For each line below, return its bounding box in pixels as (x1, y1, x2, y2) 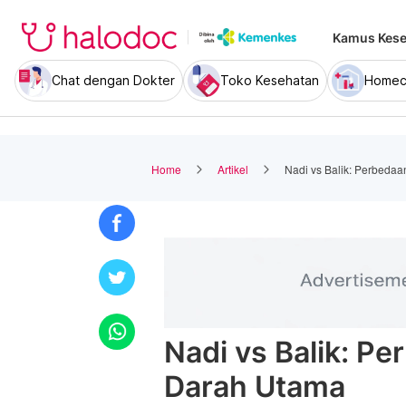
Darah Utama (164, 369, 345, 404)
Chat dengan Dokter (52, 72, 175, 88)
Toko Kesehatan (220, 72, 319, 88)
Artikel (217, 160, 248, 177)
